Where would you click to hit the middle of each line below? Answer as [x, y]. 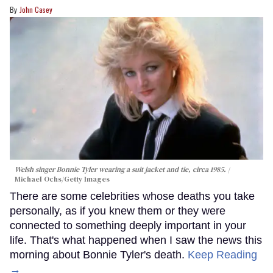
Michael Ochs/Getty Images [62, 179]
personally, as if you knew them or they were [118, 211]
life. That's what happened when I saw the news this [136, 240]
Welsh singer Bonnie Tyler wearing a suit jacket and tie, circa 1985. [121, 169]
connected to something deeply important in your [128, 225]
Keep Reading [222, 254]
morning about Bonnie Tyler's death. [99, 254]
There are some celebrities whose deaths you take [132, 196]
